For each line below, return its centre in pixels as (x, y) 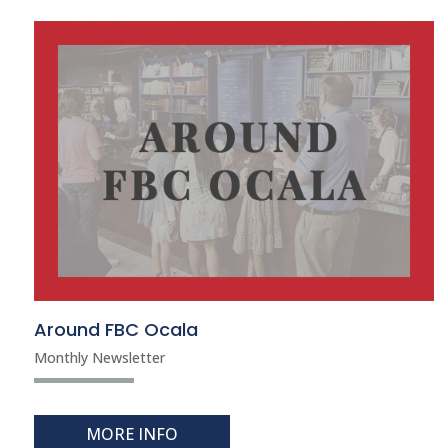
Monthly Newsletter (99, 357)
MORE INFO (131, 434)
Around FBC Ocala (115, 329)
